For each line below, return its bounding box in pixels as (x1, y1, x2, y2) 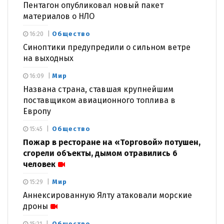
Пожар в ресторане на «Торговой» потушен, (23, 137, 200, 147)
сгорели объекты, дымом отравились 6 (23, 148, 177, 158)
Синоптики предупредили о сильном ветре (23, 42, 190, 52)
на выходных (23, 53, 73, 63)
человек (23, 159, 55, 169)
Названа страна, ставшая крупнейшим (23, 84, 173, 94)
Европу (23, 106, 51, 116)
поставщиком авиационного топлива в (23, 95, 175, 105)
